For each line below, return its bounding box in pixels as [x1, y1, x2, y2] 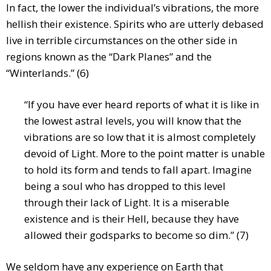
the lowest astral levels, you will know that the [24, 114, 241, 128]
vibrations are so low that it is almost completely [24, 130, 256, 145]
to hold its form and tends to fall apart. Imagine [24, 163, 252, 177]
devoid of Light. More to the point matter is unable [24, 146, 265, 161]
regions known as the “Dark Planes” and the [6, 50, 212, 64]
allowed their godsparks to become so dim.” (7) [24, 228, 249, 243]
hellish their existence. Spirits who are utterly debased [6, 17, 264, 31]
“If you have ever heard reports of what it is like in [24, 97, 259, 112]
